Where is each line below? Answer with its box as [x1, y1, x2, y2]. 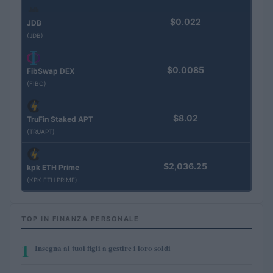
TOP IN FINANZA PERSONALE [21, 214, 139, 223]
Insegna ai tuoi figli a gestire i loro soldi [35, 241, 171, 253]
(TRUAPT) [27, 127, 55, 135]
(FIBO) [27, 79, 46, 87]
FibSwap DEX [27, 66, 75, 76]
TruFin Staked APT [27, 114, 93, 124]
